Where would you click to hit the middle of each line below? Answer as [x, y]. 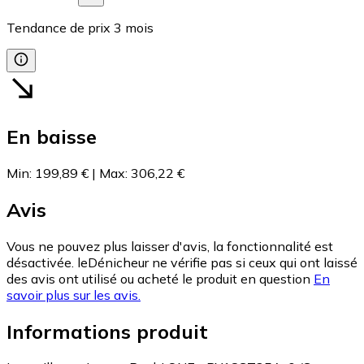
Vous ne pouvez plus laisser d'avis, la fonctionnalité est [170, 246]
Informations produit [107, 331]
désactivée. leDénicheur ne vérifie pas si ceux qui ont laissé [182, 262]
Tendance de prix [58, 28]
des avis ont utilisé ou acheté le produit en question [158, 278]
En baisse [52, 136]
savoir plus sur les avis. [74, 295]
